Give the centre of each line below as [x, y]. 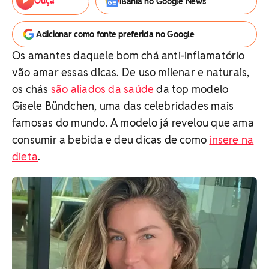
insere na [231, 140]
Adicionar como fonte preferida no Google [115, 34]
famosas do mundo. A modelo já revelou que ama [133, 123]
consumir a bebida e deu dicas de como [111, 140]
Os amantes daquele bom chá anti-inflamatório [128, 56]
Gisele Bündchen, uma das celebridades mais [123, 106]
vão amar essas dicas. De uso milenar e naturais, [131, 72]
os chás [32, 89]
